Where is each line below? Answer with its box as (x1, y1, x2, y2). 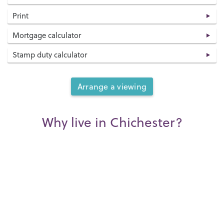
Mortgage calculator (12, 30, 81, 41)
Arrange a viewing (77, 81, 147, 92)
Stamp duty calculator (12, 49, 87, 60)
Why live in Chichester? (41, 113, 182, 132)
